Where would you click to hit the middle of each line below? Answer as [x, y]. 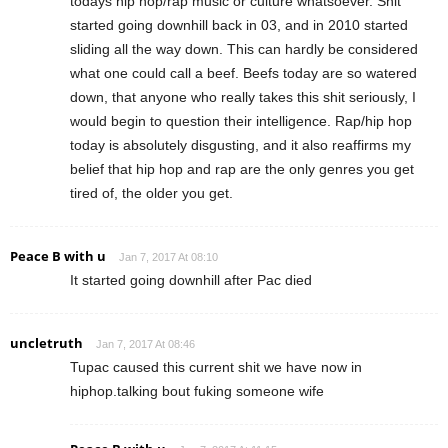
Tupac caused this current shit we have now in [216, 367]
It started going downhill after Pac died [191, 280]
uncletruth [46, 343]
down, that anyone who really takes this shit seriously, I [243, 97]
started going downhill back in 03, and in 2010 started [239, 25]
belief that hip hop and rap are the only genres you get [242, 169]
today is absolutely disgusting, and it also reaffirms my [240, 145]
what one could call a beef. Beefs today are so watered [243, 73]
